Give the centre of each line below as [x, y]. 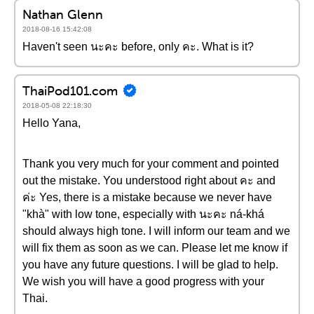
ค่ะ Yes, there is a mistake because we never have [147, 197]
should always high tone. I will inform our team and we [156, 231]
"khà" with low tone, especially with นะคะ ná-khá [143, 214]
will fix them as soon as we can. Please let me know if [155, 248]
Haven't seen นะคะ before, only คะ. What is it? [138, 47]
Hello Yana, [52, 123]
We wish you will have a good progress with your [143, 281]
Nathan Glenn [63, 14]
